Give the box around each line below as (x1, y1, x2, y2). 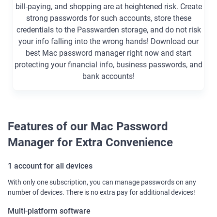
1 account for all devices (8, 161, 93, 171)
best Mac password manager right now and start (26, 48, 191, 58)
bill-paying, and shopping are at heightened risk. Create (15, 2, 202, 12)
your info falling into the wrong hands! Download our (18, 37, 199, 46)
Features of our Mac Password (8, 120, 168, 134)
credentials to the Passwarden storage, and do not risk (16, 25, 201, 35)
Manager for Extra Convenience (8, 136, 173, 150)
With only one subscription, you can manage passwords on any (8, 178, 196, 186)
